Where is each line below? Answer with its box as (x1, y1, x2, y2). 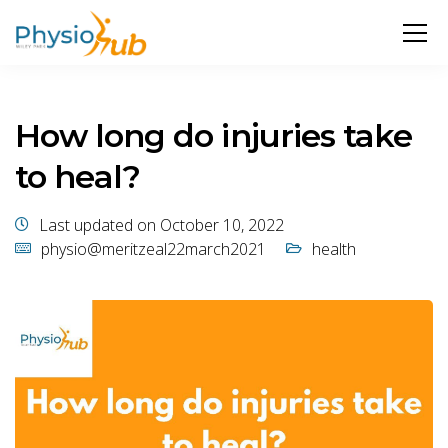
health (312, 238, 356, 260)
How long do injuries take (15, 116, 413, 155)
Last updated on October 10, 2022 (39, 214, 284, 236)
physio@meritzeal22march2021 (41, 238, 266, 260)
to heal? (15, 157, 141, 196)
